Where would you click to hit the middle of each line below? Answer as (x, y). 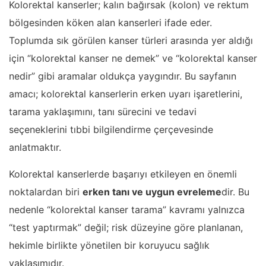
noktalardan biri (46, 191)
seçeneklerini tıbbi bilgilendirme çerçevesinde (111, 129)
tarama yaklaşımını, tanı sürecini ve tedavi (103, 111)
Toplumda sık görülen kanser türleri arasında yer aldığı (131, 40)
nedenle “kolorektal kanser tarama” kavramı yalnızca (127, 209)
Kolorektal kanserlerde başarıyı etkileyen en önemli (123, 174)
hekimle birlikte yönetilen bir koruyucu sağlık (109, 245)
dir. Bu (235, 191)
